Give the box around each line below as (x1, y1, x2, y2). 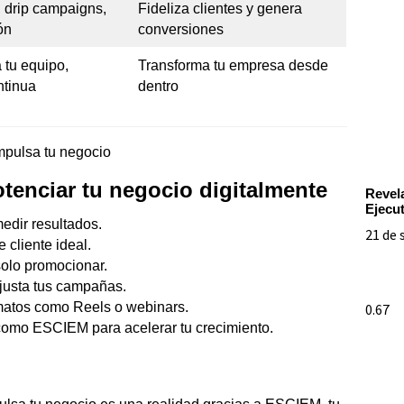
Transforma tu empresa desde (138, 57, 328, 73)
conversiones (138, 21, 224, 37)
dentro (138, 78, 179, 94)
